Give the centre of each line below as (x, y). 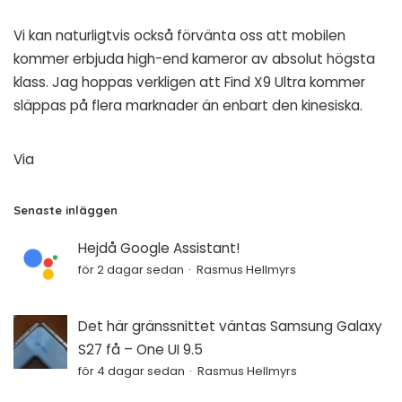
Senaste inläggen (66, 210)
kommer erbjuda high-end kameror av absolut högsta (194, 59)
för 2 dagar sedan (131, 270)
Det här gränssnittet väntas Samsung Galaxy (230, 327)
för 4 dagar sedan (131, 371)
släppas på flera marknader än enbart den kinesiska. (188, 106)
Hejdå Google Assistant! (159, 249)
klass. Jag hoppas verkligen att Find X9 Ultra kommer (189, 83)
